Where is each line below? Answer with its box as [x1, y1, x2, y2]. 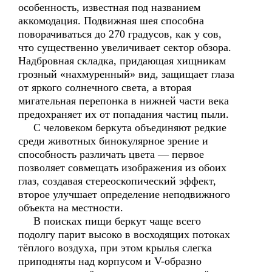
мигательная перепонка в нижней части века [18, 95, 229, 107]
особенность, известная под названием [18, 1, 200, 13]
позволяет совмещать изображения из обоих [18, 161, 226, 174]
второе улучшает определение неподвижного [18, 188, 230, 200]
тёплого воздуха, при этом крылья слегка [18, 242, 212, 254]
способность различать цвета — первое [18, 148, 204, 160]
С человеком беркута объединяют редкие [18, 121, 226, 134]
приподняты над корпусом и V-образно [18, 255, 202, 267]
